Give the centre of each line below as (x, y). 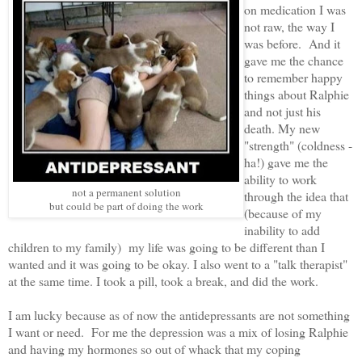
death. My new (282, 128)
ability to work (280, 179)
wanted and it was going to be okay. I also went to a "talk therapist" (178, 264)
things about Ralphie (297, 94)
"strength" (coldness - (298, 145)
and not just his (282, 111)
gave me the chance (294, 60)
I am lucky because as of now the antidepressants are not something (179, 315)
